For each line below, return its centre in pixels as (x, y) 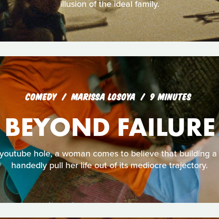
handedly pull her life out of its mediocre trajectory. (109, 165)
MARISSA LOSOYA (105, 96)
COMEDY (41, 96)
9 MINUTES (170, 96)
